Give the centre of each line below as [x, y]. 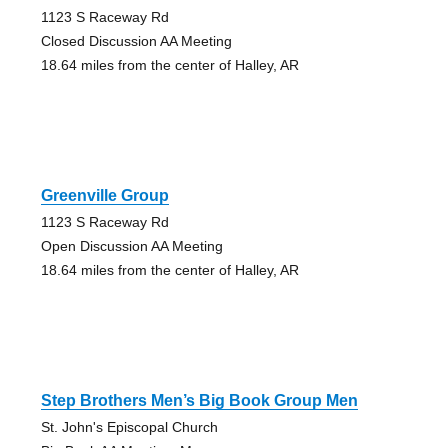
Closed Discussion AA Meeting [136, 40]
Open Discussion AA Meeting [131, 245]
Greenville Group [104, 195]
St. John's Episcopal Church [129, 426]
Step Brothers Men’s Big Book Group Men [199, 400]
